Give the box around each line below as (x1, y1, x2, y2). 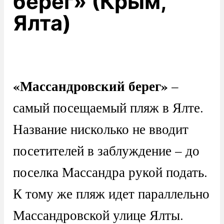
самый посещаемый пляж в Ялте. (12, 98, 203, 117)
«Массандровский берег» (12, 76, 168, 96)
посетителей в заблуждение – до (12, 141, 199, 160)
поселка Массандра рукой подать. (12, 162, 207, 181)
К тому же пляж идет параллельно (12, 184, 209, 203)
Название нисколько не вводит (12, 119, 188, 138)
